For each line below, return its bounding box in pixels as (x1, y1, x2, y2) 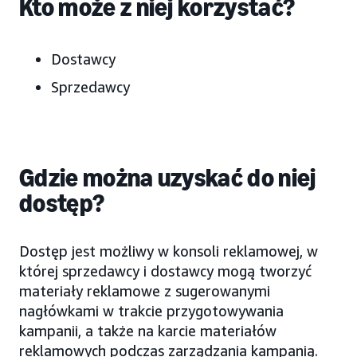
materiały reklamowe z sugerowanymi (19, 281, 270, 300)
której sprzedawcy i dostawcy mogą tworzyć (19, 261, 312, 280)
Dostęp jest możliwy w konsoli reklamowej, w (19, 241, 318, 260)
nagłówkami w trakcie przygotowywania (19, 301, 284, 320)
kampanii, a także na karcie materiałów (19, 321, 277, 339)
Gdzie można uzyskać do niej (19, 162, 316, 193)
